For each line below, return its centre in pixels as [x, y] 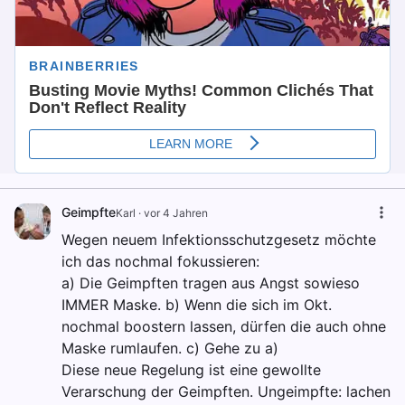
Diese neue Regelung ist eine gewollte [191, 370]
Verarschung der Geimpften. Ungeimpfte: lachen [226, 392]
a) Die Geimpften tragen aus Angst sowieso [211, 283]
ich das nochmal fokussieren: [160, 262]
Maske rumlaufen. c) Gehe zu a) [170, 348]
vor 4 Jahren [176, 213]
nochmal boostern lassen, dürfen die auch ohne [224, 327]
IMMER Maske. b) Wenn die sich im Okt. [197, 305]
